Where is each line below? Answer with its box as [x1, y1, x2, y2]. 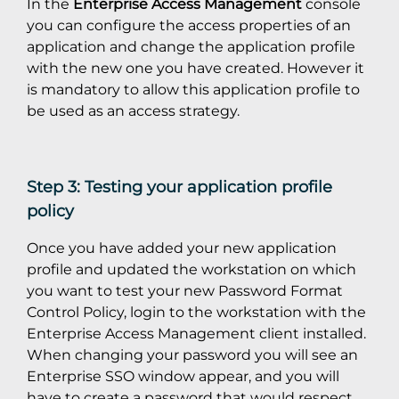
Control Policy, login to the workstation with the [27, 303, 366, 322]
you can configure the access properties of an [27, 16, 351, 35]
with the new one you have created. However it [27, 59, 364, 77]
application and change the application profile [27, 37, 355, 56]
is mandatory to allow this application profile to [27, 80, 360, 99]
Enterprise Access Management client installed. [27, 324, 366, 343]
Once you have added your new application [27, 239, 337, 257]
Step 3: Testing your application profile [27, 176, 332, 198]
